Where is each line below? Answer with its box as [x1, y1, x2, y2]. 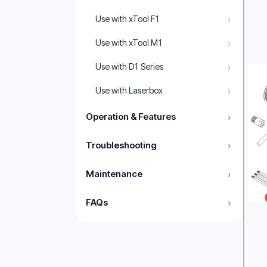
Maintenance [85, 168, 142, 179]
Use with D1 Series [95, 61, 163, 72]
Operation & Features [85, 111, 176, 122]
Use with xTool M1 [95, 38, 163, 48]
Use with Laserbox [95, 85, 163, 95]
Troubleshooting [85, 139, 157, 151]
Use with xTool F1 [95, 14, 160, 24]
